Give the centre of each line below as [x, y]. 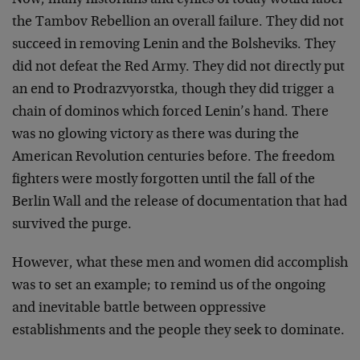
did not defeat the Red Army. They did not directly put [178, 67]
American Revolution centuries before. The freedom [174, 157]
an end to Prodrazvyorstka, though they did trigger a [173, 90]
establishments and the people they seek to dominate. [178, 331]
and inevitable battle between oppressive [139, 309]
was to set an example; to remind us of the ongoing [169, 286]
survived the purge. [72, 225]
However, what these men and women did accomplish [180, 264]
